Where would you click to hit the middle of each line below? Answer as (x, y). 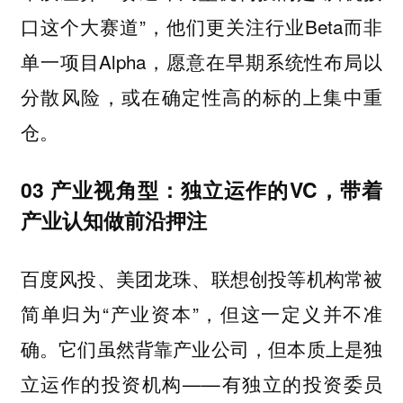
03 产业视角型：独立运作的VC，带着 (201, 189)
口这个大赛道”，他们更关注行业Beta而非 (201, 27)
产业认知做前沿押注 (116, 219)
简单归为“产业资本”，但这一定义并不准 (201, 313)
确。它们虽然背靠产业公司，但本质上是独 (201, 348)
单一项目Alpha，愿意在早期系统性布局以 (201, 62)
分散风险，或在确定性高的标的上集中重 (201, 97)
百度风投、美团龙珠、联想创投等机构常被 (201, 278)
